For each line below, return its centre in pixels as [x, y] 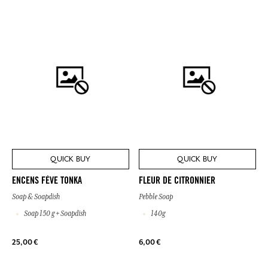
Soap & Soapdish [36, 197]
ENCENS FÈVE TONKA [47, 182]
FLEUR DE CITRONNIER [177, 182]
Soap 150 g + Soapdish [54, 214]
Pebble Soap [156, 197]
